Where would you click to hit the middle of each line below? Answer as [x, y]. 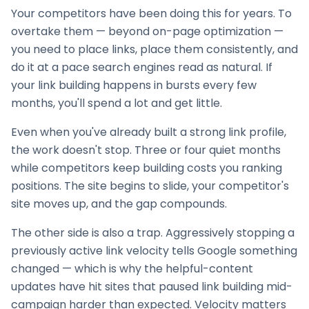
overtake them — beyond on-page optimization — [147, 31]
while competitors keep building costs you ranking [147, 168]
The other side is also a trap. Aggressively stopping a [153, 233]
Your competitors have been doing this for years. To [151, 13]
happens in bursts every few [178, 85]
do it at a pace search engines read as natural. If [142, 67]
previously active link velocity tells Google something [154, 251]
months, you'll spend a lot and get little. [117, 103]
